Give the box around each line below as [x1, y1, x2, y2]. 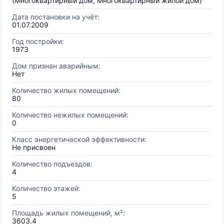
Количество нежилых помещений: [12, 110, 128, 119]
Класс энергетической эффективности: [12, 135, 146, 143]
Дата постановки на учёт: [12, 12, 99, 21]
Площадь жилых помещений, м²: [12, 208, 125, 217]
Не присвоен [12, 143, 55, 151]
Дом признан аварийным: [12, 61, 100, 70]
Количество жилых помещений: [12, 86, 120, 94]
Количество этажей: [12, 184, 80, 192]
